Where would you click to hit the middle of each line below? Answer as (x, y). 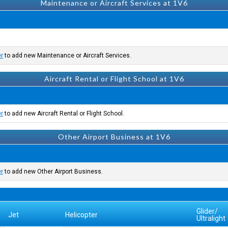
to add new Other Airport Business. (53, 172)
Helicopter (82, 215)
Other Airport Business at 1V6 (114, 137)
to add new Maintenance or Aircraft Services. (67, 55)
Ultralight (211, 218)
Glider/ (207, 211)
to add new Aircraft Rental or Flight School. (64, 113)
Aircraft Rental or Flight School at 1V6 (114, 79)
